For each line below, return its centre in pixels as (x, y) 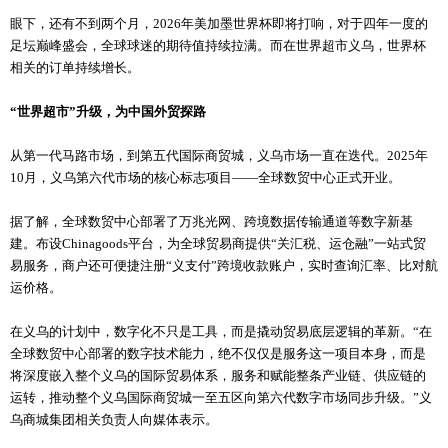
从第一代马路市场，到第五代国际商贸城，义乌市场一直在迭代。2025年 (219, 156)
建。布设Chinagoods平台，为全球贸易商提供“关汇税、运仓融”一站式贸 (218, 244)
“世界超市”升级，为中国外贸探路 (108, 112)
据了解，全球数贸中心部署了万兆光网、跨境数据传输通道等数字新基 (211, 222)
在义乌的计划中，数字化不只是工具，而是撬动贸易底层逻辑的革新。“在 (221, 332)
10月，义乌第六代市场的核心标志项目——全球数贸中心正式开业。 (205, 178)
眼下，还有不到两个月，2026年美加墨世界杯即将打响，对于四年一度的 (219, 24)
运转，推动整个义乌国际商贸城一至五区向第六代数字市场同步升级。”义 (221, 398)
